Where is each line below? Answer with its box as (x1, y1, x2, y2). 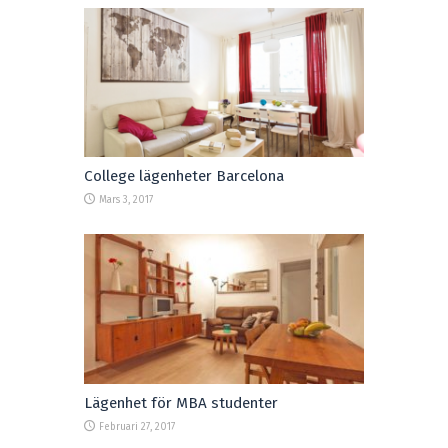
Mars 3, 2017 (99, 194, 153, 207)
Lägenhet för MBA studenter (84, 393, 278, 412)
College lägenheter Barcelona (84, 167, 284, 186)
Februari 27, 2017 (99, 420, 175, 433)
